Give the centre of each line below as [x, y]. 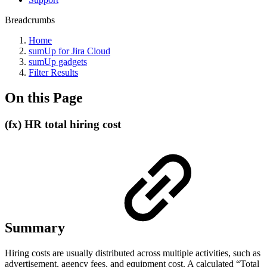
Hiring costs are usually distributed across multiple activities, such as [133, 253]
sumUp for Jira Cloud [69, 51]
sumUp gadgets [58, 62]
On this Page [44, 97]
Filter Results [53, 72]
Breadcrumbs [30, 20]
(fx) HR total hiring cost [63, 124]
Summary [37, 227]
